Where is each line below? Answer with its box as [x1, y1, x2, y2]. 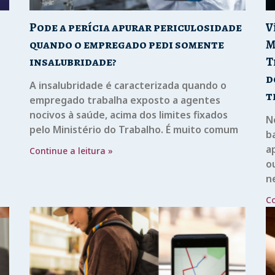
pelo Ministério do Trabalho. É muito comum [29, 122, 239, 136]
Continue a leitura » [29, 144, 114, 157]
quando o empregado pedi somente [29, 36, 225, 53]
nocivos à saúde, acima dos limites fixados [29, 107, 228, 122]
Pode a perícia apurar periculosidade [29, 18, 242, 36]
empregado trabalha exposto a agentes [29, 93, 221, 107]
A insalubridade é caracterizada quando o [29, 78, 227, 92]
